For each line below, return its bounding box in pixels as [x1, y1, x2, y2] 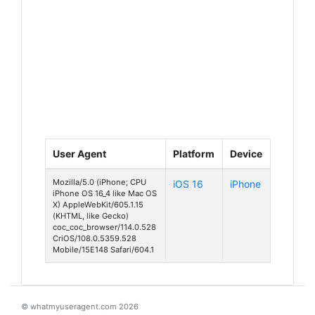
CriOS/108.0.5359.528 [53, 233, 136, 243]
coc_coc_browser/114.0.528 [53, 221, 156, 232]
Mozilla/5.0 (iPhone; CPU [53, 176, 146, 187]
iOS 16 [173, 177, 203, 190]
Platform [173, 147, 214, 160]
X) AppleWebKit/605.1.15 [53, 199, 143, 210]
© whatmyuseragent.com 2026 [21, 302, 139, 312]
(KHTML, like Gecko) [53, 210, 129, 221]
